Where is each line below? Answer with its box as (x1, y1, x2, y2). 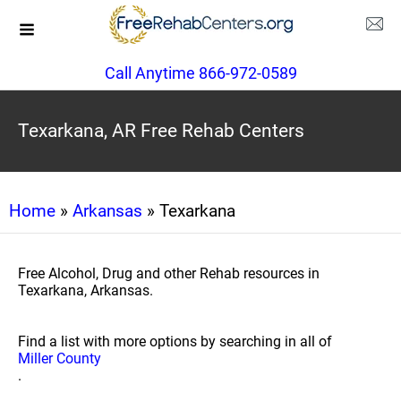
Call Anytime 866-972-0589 (104, 64, 297, 82)
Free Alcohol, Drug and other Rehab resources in (18, 265, 320, 282)
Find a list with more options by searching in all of (18, 333, 332, 350)
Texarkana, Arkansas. (18, 282, 153, 299)
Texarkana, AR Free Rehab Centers (18, 120, 304, 141)
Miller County (18, 350, 101, 367)
